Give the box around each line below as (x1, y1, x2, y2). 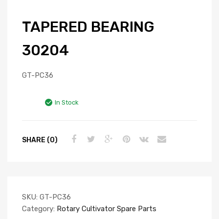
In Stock (55, 99, 78, 107)
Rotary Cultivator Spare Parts (57, 204, 156, 214)
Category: (22, 204, 57, 214)
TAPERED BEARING (22, 18, 154, 36)
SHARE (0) (22, 135, 58, 144)
